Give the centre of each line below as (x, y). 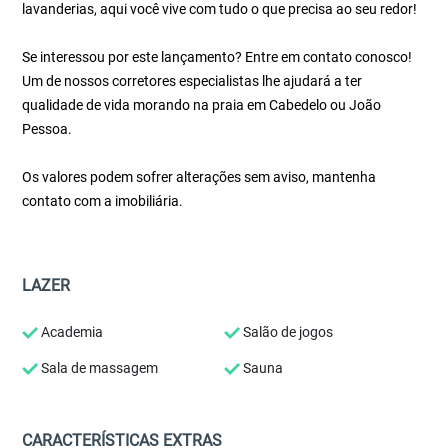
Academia (71, 332)
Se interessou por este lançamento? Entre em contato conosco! (217, 57)
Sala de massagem (98, 368)
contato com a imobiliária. (103, 201)
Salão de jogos (286, 332)
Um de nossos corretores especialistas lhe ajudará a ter (192, 81)
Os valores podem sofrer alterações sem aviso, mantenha (199, 177)
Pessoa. (47, 129)
